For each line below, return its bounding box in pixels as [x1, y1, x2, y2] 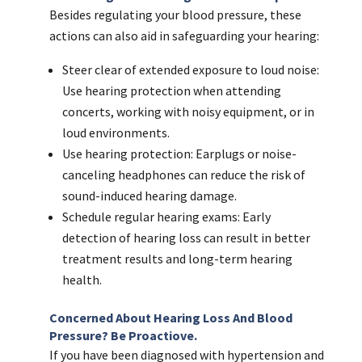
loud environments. [61, 124, 170, 141]
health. [61, 271, 102, 288]
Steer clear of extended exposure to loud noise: [61, 61, 319, 78]
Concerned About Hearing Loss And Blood [48, 309, 293, 326]
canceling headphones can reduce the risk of [61, 166, 305, 183]
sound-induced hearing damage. [61, 187, 237, 204]
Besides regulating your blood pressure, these [48, 6, 301, 23]
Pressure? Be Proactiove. [48, 327, 197, 344]
